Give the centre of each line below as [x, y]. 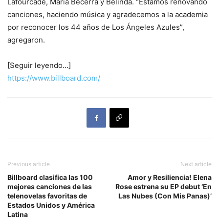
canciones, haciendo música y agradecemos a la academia [108, 14]
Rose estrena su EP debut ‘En [164, 186]
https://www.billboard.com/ [54, 78]
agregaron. [26, 40]
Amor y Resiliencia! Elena [170, 177]
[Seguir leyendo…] [39, 65]
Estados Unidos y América [51, 205]
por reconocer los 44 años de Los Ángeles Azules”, [96, 27]
